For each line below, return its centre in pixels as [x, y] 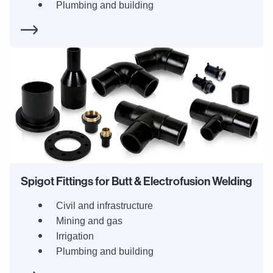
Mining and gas [89, 221]
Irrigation [75, 236]
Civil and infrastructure [104, 206]
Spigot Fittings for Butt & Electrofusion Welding [136, 181]
